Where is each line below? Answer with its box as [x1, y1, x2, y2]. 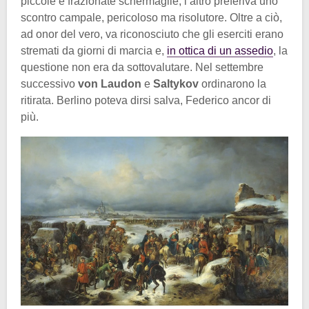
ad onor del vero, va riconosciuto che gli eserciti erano [21, 28, 283, 41]
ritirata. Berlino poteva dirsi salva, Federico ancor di [21, 94, 271, 107]
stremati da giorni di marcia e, [21, 45, 167, 57]
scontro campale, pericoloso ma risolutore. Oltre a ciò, [21, 12, 282, 24]
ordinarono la [199, 78, 266, 90]
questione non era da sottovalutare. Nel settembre [21, 61, 263, 74]
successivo [21, 78, 78, 90]
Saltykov [153, 78, 199, 90]
